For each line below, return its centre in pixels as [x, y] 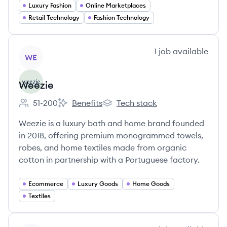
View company [46, 51]
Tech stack [137, 103]
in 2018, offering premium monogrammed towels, [111, 135]
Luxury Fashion [50, 5]
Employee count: [50, 108]
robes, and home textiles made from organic [103, 147]
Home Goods [151, 184]
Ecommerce [46, 184]
